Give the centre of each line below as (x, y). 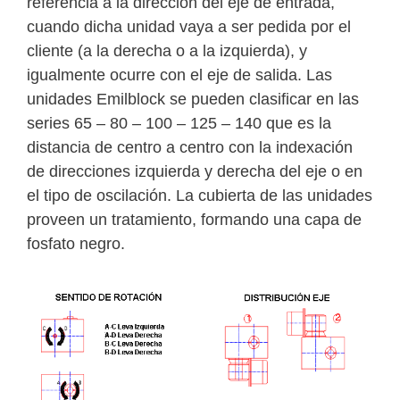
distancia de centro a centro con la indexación (190, 148)
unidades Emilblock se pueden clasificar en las (193, 100)
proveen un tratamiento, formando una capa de (194, 220)
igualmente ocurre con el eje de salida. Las (179, 75)
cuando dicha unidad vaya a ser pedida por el (189, 27)
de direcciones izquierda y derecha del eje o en (195, 172)
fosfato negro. (76, 244)
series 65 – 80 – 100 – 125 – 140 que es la (179, 124)
